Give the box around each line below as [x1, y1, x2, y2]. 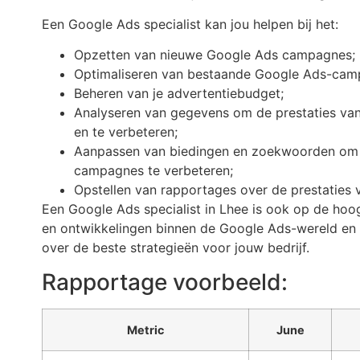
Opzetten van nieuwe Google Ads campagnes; [74, 47, 355, 63]
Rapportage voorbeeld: [42, 268, 288, 296]
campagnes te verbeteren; [74, 162, 233, 179]
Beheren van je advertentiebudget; [74, 85, 284, 102]
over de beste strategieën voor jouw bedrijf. [42, 239, 309, 256]
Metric [127, 322, 164, 337]
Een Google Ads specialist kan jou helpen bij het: [42, 15, 338, 32]
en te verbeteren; [74, 124, 178, 141]
